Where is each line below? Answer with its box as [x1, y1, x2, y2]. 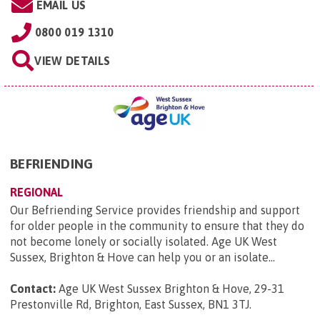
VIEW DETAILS [34, 54, 111, 67]
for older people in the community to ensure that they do [10, 219, 304, 232]
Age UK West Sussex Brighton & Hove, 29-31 [59, 281, 284, 295]
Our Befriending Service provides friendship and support [10, 203, 300, 216]
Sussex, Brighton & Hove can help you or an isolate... [10, 250, 275, 264]
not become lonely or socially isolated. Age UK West [10, 234, 277, 248]
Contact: [10, 281, 56, 295]
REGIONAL [10, 185, 63, 199]
